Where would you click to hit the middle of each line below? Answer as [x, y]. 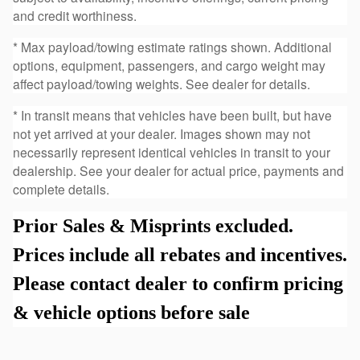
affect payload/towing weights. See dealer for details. [162, 84]
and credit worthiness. [75, 16]
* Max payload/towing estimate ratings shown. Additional [172, 47]
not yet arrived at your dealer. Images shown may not [162, 134]
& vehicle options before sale [131, 313]
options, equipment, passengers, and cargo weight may [169, 65]
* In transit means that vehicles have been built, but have [172, 115]
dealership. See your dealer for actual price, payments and [178, 171]
